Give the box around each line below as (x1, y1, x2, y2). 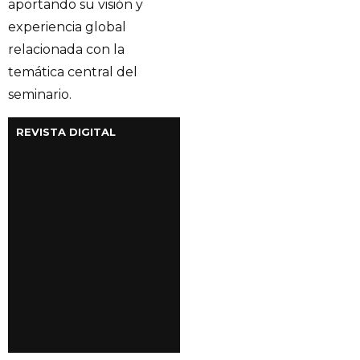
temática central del (8, 63, 137, 80)
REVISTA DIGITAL (16, 125, 116, 139)
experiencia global (8, 18, 126, 35)
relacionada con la (8, 41, 125, 57)
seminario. (8, 86, 72, 102)
